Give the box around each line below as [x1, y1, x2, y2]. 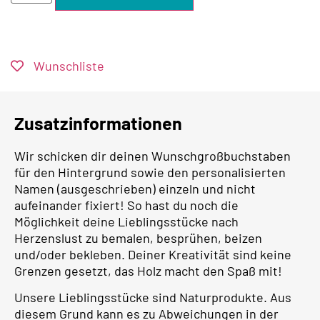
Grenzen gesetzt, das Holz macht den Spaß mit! [14, 262, 282, 279]
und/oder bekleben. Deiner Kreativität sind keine [14, 246, 291, 262]
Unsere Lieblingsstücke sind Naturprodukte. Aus [14, 289, 291, 305]
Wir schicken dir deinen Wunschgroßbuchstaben [14, 147, 291, 164]
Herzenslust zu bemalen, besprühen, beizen [14, 229, 262, 246]
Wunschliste [34, 57, 104, 74]
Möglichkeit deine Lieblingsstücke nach [14, 213, 239, 229]
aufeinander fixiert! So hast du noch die [14, 196, 239, 213]
